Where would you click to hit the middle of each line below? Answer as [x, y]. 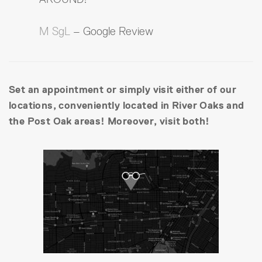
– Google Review [112, 32]
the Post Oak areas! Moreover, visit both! [109, 122]
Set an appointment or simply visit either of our [123, 90]
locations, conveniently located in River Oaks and [127, 106]
